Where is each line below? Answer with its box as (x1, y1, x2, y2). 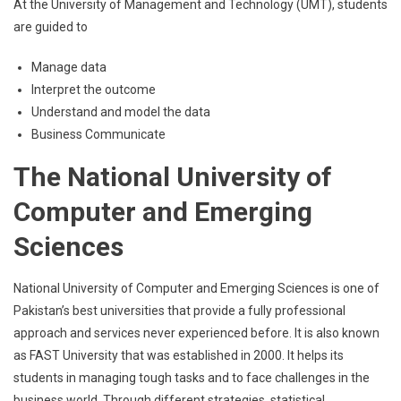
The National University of (13, 161, 332, 192)
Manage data (31, 60, 107, 74)
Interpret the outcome (31, 82, 156, 97)
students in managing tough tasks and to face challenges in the (13, 371, 370, 385)
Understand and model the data (31, 105, 210, 119)
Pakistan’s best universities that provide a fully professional (13, 303, 346, 318)
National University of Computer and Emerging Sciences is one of (13, 281, 380, 295)
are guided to (13, 20, 88, 34)
